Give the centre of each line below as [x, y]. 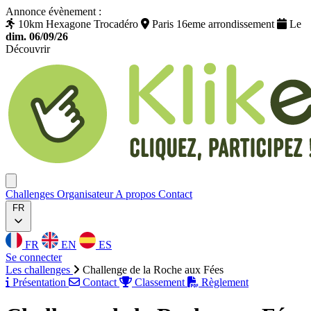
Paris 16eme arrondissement [213, 24]
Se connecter [34, 257]
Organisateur [86, 194]
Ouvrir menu [35, 180]
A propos [137, 194]
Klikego [23, 61]
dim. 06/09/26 [37, 36]
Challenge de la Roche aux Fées [153, 270]
